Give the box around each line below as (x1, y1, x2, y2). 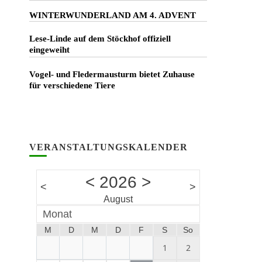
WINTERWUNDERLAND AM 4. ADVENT (29, 11, 196, 20)
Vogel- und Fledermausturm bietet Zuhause (29, 70, 195, 79)
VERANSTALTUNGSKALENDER (29, 142, 188, 152)
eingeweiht (29, 45, 70, 54)
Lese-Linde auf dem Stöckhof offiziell (29, 34, 171, 43)
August (104, 194, 133, 204)
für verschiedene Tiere (29, 81, 115, 90)
